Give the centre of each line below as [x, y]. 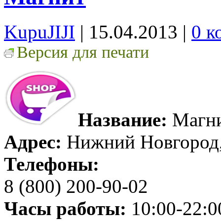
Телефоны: [52, 164]
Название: [123, 119]
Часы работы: [65, 208]
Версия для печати [83, 52]
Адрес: [33, 142]
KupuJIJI [39, 32]
